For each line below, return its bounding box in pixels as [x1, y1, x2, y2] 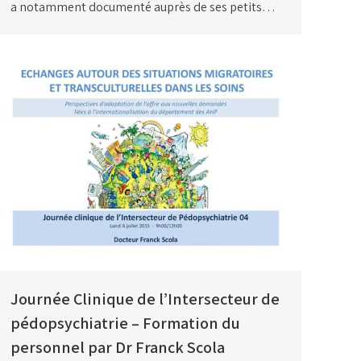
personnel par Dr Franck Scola [10, 336, 225, 358]
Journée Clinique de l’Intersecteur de [10, 288, 280, 309]
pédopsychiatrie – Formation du [10, 312, 240, 334]
